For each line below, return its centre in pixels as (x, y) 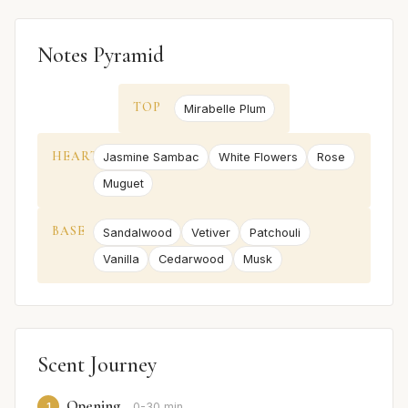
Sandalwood (137, 232)
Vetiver (210, 232)
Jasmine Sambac (151, 157)
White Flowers (258, 157)
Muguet (123, 184)
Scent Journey (97, 365)
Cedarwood (191, 259)
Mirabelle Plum (224, 108)
